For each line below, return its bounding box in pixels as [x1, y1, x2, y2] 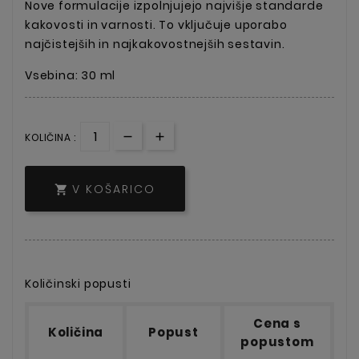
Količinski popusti [25, 276, 131, 292]
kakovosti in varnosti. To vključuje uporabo [25, 16, 288, 33]
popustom [240, 333, 314, 351]
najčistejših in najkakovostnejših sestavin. [25, 35, 285, 52]
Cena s [253, 315, 301, 333]
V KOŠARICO [72, 181, 155, 198]
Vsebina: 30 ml [25, 67, 116, 83]
